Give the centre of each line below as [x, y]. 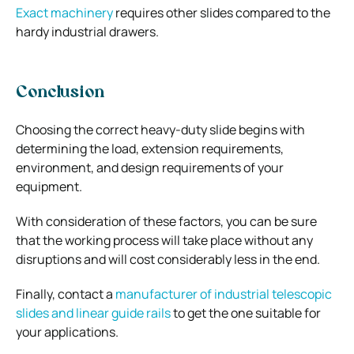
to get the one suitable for [246, 313]
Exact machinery [64, 12]
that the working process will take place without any [164, 240]
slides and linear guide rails [93, 313]
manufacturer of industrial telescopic [224, 294]
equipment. [49, 186]
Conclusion [60, 93]
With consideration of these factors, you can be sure [166, 221]
